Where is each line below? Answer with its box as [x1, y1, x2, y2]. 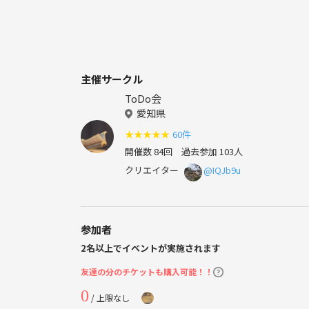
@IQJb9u [203, 163, 241, 177]
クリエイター [125, 163, 179, 177]
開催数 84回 [125, 145, 172, 159]
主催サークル [81, 72, 143, 87]
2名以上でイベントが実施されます [81, 241, 221, 255]
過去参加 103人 [172, 145, 243, 159]
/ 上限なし [89, 292, 130, 304]
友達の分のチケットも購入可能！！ [81, 266, 213, 278]
